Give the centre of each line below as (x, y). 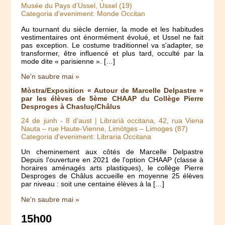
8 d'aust (79, 120)
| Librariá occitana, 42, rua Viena (148, 120)
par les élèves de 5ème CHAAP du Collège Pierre (113, 98)
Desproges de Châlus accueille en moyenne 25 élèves (113, 176)
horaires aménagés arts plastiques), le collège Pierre (113, 168)
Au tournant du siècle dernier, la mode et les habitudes (113, 29)
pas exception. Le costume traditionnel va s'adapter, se (113, 45)
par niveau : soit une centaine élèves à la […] (93, 184)
